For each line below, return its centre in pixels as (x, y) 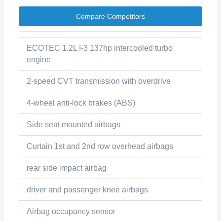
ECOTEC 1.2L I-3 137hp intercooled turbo (100, 48)
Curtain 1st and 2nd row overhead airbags (100, 146)
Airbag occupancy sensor (71, 211)
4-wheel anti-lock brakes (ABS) (81, 103)
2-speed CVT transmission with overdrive (99, 81)
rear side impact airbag (67, 168)
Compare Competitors (110, 16)
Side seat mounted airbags (74, 125)
